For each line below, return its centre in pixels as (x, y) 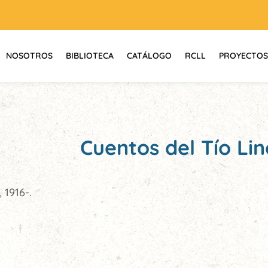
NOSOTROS (29, 56)
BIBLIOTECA (90, 56)
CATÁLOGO (149, 56)
